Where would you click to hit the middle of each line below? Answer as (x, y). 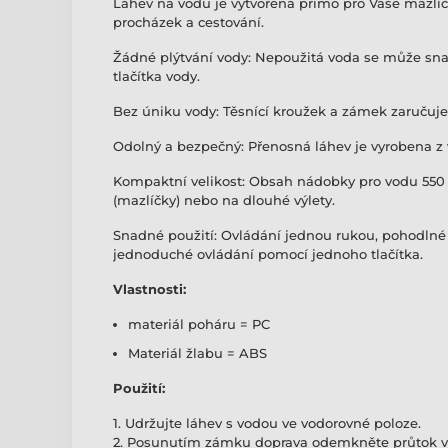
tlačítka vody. (156, 76)
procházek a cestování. (188, 22)
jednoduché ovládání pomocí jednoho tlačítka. (268, 254)
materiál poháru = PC (199, 324)
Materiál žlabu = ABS (197, 353)
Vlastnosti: (149, 289)
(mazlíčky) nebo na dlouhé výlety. (224, 200)
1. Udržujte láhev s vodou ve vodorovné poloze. (267, 423)
